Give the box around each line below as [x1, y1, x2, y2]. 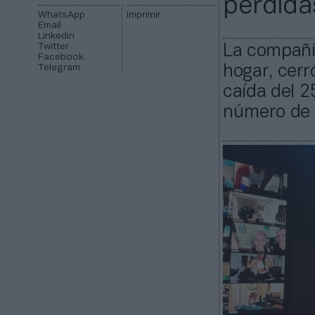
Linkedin [38, 32, 75, 41]
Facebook [38, 53, 84, 63]
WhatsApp [38, 11, 86, 20]
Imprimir [126, 11, 161, 20]
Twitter [38, 42, 70, 52]
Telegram [38, 63, 81, 73]
